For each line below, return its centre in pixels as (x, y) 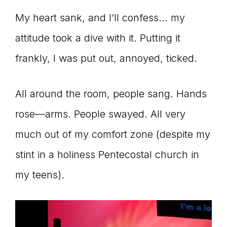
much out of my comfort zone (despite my (113, 134)
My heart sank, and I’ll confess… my (100, 17)
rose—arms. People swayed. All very (100, 114)
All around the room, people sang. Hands (111, 93)
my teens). (40, 175)
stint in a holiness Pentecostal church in (107, 154)
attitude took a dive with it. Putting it (98, 38)
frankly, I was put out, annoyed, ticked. (106, 58)
